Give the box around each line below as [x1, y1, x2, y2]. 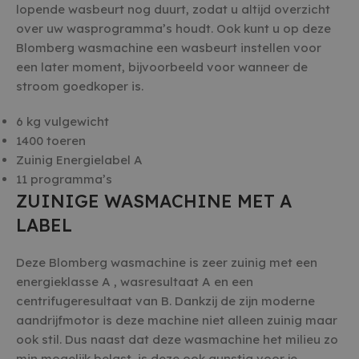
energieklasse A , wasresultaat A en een [16, 274, 253, 289]
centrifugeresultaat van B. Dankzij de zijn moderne [16, 293, 315, 309]
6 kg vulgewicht [16, 114, 109, 129]
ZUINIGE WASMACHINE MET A [16, 190, 292, 212]
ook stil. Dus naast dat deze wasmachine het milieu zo [16, 332, 338, 347]
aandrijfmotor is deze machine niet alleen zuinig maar [16, 313, 337, 328]
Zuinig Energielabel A [16, 152, 143, 167]
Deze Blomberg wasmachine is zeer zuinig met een [16, 255, 317, 270]
